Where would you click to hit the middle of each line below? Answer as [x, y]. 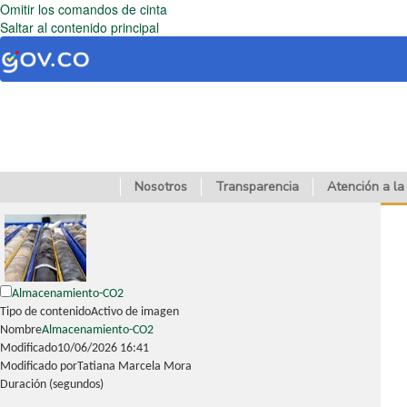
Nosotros [161, 186]
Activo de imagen [135, 313]
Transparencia [257, 186]
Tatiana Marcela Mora [134, 367]
